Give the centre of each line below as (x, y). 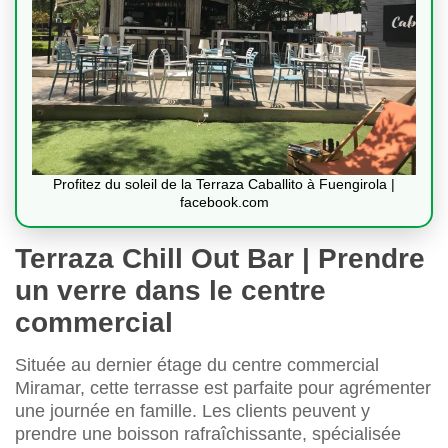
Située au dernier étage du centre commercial (197, 365)
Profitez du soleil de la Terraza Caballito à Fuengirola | (224, 184)
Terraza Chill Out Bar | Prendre (220, 259)
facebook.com (224, 202)
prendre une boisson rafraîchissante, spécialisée (208, 434)
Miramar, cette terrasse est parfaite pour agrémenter (223, 388)
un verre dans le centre (170, 291)
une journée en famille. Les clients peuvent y (192, 411)
